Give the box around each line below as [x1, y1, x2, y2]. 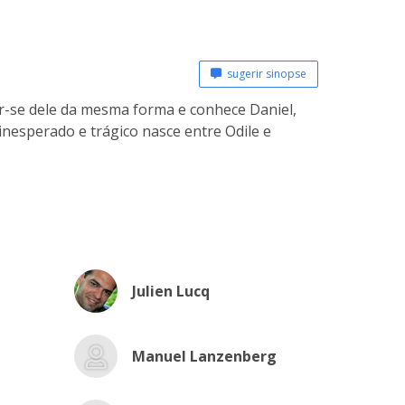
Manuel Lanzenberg [131, 346, 277, 366]
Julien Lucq [131, 281, 210, 301]
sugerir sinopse [221, 66, 306, 81]
